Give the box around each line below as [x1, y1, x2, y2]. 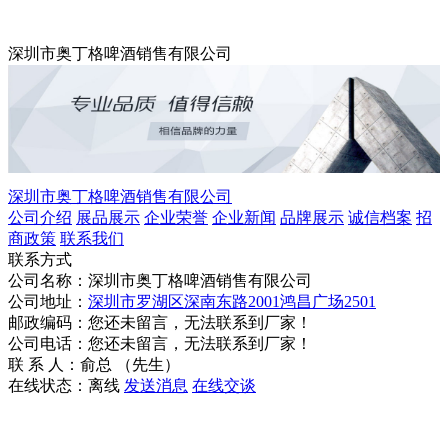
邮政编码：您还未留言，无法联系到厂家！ [8, 314, 312, 331]
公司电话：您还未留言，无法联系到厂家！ [8, 335, 312, 352]
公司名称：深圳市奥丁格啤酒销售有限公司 [8, 272, 312, 289]
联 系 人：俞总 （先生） [8, 356, 180, 373]
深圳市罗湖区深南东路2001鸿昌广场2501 [88, 293, 376, 310]
